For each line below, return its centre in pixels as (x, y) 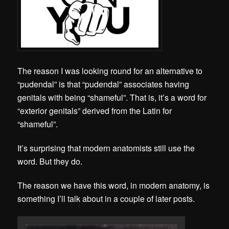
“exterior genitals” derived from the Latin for (95, 110)
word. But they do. (50, 161)
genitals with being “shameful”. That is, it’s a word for (112, 97)
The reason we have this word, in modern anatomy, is (114, 186)
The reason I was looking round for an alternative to (110, 71)
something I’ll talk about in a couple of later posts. (107, 199)
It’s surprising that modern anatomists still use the (106, 148)
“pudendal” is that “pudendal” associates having (104, 84)
